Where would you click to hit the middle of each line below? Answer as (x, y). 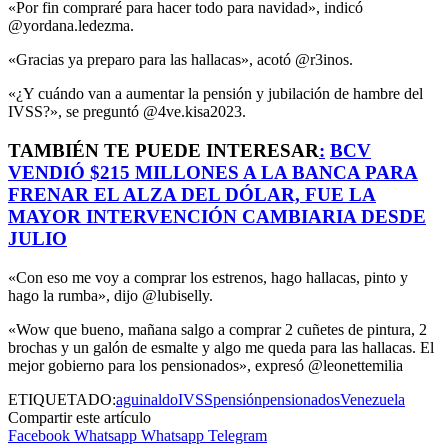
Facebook (39, 435)
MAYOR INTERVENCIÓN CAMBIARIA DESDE (217, 216)
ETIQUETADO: (62, 399)
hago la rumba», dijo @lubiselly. (110, 295)
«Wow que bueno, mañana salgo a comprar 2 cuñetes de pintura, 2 (217, 329)
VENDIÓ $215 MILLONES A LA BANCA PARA (213, 172)
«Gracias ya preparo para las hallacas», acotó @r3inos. (180, 60)
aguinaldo (147, 399)
